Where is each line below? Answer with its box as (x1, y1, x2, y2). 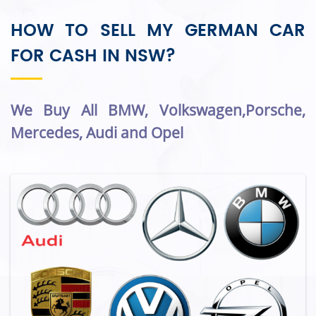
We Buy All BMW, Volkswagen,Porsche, (11, 100, 305, 121)
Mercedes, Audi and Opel (11, 123, 183, 143)
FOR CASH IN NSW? (11, 42, 176, 71)
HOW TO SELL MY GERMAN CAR (11, 16, 305, 45)
